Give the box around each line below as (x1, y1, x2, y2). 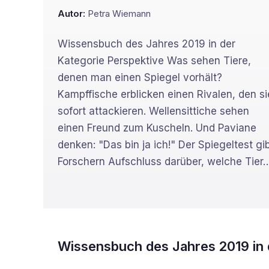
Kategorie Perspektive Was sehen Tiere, (58, 55, 251, 67)
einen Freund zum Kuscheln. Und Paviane (58, 122, 256, 134)
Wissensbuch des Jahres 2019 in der (58, 38, 235, 50)
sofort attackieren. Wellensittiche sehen (58, 105, 249, 117)
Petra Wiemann (88, 8, 151, 19)
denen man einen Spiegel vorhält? (58, 71, 222, 83)
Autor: (58, 8, 85, 19)
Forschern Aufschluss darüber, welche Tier (58, 156, 263, 168)
